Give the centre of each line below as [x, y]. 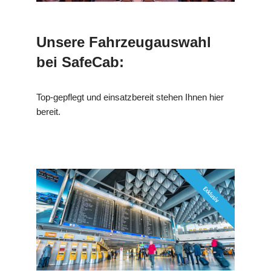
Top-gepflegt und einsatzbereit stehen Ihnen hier [130, 97]
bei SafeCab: [80, 62]
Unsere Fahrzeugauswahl [124, 42]
